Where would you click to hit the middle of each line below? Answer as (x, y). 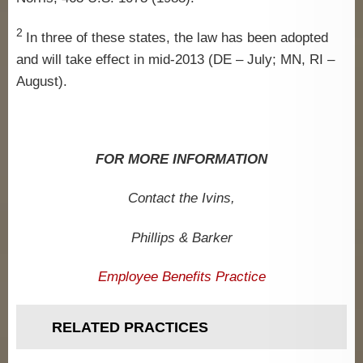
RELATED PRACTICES (130, 327)
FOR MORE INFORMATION (181, 159)
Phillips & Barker (181, 237)
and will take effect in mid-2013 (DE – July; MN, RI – (175, 59)
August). (42, 81)
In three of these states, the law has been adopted (177, 37)
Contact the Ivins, (181, 199)
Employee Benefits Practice (181, 276)
